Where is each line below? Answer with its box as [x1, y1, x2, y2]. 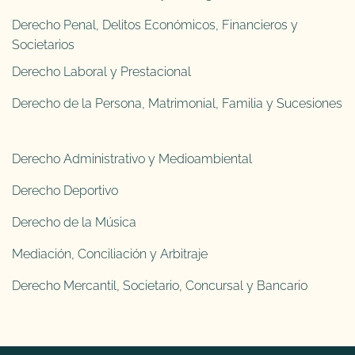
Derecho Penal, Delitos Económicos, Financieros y [12, 17, 298, 32]
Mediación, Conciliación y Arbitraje [12, 246, 208, 262]
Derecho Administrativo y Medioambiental [12, 151, 252, 167]
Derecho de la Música [12, 215, 136, 231]
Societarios [12, 36, 74, 52]
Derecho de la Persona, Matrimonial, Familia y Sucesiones [12, 96, 342, 112]
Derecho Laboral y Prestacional [12, 64, 191, 80]
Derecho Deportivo [12, 183, 118, 199]
